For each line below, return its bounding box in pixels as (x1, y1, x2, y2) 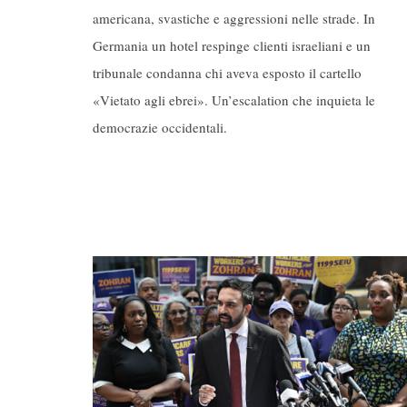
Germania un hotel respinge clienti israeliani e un (93, 35, 371, 55)
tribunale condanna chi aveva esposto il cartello (93, 63, 362, 82)
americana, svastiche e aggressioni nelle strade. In (93, 8, 375, 27)
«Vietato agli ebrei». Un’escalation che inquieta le (93, 90, 375, 109)
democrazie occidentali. (93, 117, 227, 136)
